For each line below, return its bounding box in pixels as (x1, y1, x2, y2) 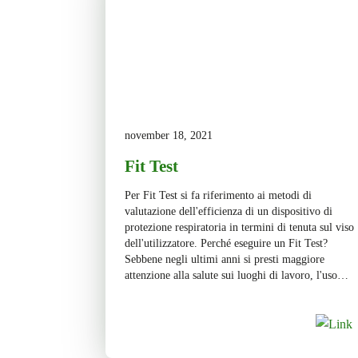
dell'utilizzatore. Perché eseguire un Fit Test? (125, 237, 328, 249)
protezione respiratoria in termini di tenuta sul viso (125, 221, 354, 233)
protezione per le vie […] (125, 301, 240, 313)
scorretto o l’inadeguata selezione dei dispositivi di (125, 285, 353, 297)
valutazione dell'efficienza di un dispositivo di (125, 205, 332, 217)
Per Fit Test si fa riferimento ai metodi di (125, 189, 312, 201)
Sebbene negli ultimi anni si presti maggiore (125, 253, 324, 265)
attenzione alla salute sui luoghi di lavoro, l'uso (125, 269, 337, 281)
